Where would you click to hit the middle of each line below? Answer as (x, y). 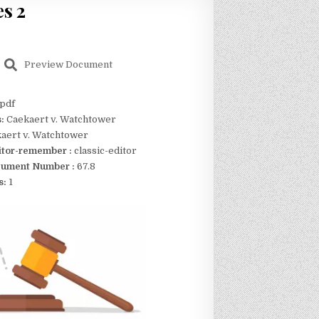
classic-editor (104, 151)
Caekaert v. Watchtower (61, 120)
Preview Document (68, 65)
